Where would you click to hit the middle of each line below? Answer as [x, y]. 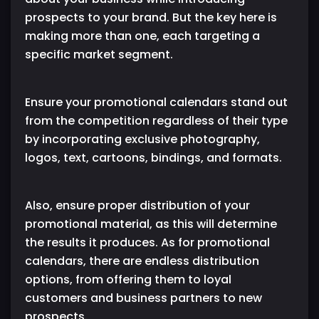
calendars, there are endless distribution [142, 261]
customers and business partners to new [143, 298]
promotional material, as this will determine [151, 224]
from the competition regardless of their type [156, 121]
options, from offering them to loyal [128, 280]
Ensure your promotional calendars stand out [156, 103]
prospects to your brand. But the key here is [151, 18]
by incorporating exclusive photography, [142, 140]
